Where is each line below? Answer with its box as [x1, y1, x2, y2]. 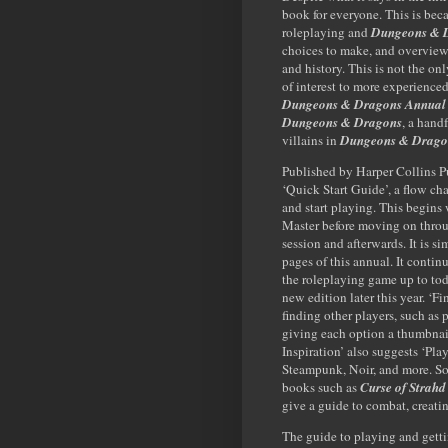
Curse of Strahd [360, 378, 446, 397]
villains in [282, 130, 340, 149]
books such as [282, 378, 360, 397]
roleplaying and [282, 22, 371, 41]
